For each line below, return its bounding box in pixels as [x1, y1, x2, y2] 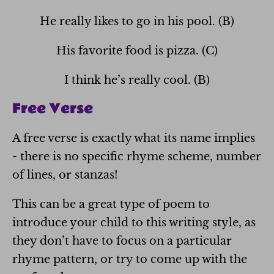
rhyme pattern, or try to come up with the [12, 252, 247, 266]
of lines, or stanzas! [12, 168, 118, 182]
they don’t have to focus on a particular [12, 234, 232, 248]
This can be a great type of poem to [12, 197, 210, 211]
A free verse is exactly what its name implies [12, 131, 255, 145]
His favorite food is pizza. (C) [56, 43, 218, 57]
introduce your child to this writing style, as [12, 215, 256, 229]
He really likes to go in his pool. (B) [40, 14, 234, 28]
